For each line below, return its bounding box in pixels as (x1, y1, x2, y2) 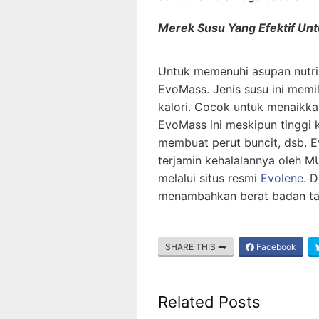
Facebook (254, 241, 296, 252)
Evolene (261, 170, 303, 185)
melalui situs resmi (158, 170, 261, 185)
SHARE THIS (165, 241, 218, 252)
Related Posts (158, 292, 261, 311)
